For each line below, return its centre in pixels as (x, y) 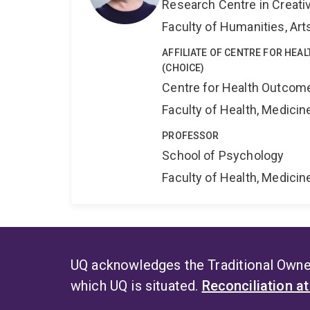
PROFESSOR (191, 136)
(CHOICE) (183, 68)
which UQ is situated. (136, 286)
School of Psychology (223, 156)
